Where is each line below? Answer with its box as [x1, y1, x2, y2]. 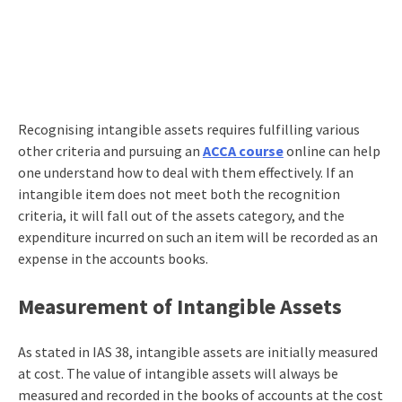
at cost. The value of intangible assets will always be [17, 363, 338, 382]
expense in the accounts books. [17, 249, 208, 267]
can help [325, 141, 380, 160]
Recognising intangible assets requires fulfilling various [17, 119, 360, 138]
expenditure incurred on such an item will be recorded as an [17, 227, 378, 246]
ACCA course [202, 141, 284, 160]
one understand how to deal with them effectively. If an [17, 162, 354, 181]
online [283, 141, 326, 160]
